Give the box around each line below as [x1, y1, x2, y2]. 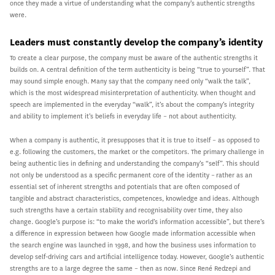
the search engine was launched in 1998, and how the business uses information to [10, 241, 256, 249]
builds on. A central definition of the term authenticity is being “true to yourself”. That [10, 65, 265, 74]
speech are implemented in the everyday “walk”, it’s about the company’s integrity [10, 100, 254, 109]
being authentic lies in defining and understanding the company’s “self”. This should [10, 159, 259, 168]
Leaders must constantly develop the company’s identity [10, 36, 263, 48]
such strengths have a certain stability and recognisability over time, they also [10, 206, 242, 214]
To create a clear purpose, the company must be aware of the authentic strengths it [10, 53, 258, 62]
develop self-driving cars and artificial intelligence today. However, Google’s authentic [10, 252, 264, 261]
